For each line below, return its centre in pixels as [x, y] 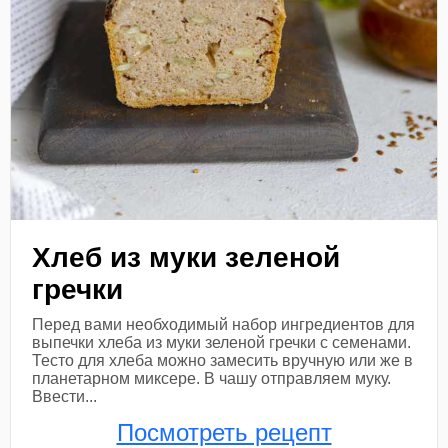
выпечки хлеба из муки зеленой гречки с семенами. [222, 342]
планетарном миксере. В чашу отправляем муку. [212, 378]
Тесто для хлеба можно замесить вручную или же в [223, 360]
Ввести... [65, 396]
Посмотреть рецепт [224, 432]
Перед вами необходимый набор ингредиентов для [224, 324]
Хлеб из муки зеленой [186, 257]
